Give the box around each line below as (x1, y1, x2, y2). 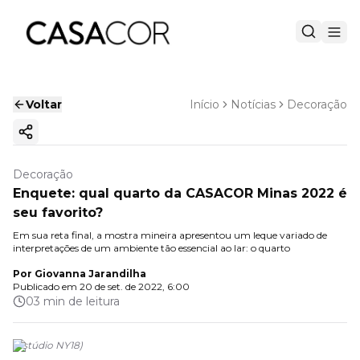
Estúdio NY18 (16, 339, 80, 351)
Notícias (231, 97, 276, 112)
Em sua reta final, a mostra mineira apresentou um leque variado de (13, 229, 327, 241)
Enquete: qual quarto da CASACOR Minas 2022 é (13, 186, 347, 201)
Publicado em (13, 280, 77, 292)
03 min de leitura (26, 294, 120, 309)
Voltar (26, 97, 62, 112)
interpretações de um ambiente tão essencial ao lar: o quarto (13, 242, 290, 254)
